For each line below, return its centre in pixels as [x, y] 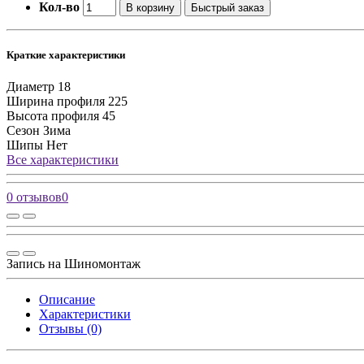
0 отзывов [34, 197]
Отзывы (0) [70, 329]
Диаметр [30, 87]
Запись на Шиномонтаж [74, 264]
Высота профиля [53, 116]
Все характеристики [63, 160]
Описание [67, 300]
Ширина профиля [56, 102]
